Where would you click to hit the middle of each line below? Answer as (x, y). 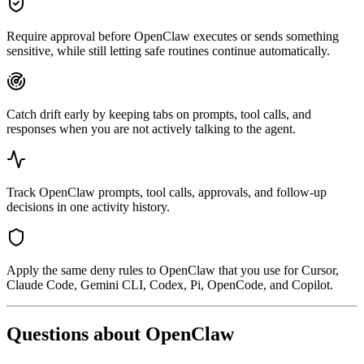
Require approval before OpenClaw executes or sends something (173, 37)
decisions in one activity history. (88, 207)
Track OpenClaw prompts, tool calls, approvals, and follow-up (167, 193)
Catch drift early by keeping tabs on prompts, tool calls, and (159, 115)
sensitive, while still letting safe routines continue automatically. (168, 51)
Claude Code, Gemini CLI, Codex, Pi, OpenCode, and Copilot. (170, 285)
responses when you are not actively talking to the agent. (151, 129)
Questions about (76, 334)
